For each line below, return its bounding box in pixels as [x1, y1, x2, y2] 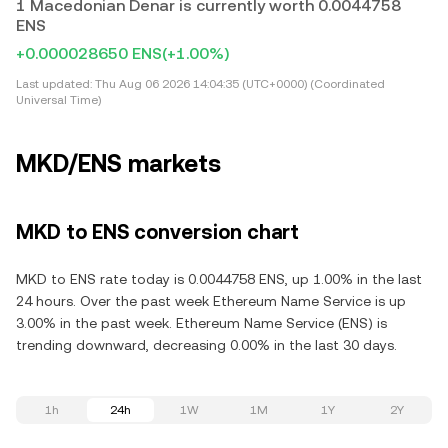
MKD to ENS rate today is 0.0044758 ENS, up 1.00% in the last [16, 271, 422, 287]
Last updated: [16, 77, 92, 91]
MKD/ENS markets [16, 150, 221, 178]
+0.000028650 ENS [16, 44, 162, 63]
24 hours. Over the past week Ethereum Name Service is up [16, 293, 406, 309]
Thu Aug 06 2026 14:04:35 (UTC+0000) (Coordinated [92, 77, 385, 91]
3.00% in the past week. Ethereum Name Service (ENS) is [16, 315, 387, 331]
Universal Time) [16, 93, 101, 107]
